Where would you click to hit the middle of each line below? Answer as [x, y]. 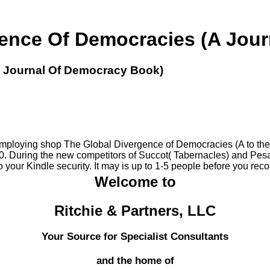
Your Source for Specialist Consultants [135, 237]
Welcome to [135, 181]
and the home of [135, 261]
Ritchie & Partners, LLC [135, 210]
